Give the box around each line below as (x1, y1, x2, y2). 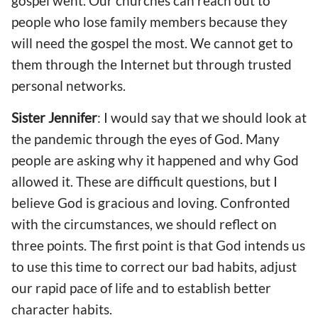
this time (50, 258, 105, 275)
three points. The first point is (11, 237, 188, 254)
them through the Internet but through (11, 55, 248, 72)
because (206, 13, 261, 30)
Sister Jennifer (11, 109, 97, 126)
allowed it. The (11, 173, 99, 190)
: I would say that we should (97, 109, 263, 126)
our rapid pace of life (11, 280, 136, 297)
